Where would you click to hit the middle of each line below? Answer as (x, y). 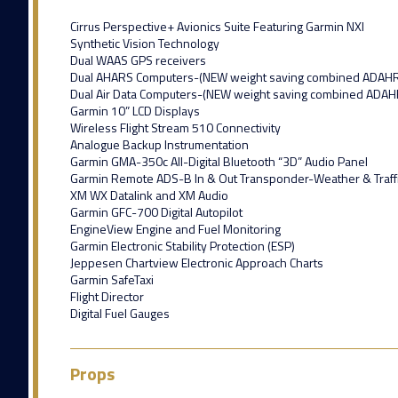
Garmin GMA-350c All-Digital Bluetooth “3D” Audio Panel (219, 161)
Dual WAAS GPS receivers (138, 60)
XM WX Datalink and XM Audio (149, 195)
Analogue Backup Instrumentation (159, 144)
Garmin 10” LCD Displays (135, 110)
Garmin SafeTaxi (111, 279)
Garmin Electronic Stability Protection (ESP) (182, 245)
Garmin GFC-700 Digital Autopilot (156, 211)
